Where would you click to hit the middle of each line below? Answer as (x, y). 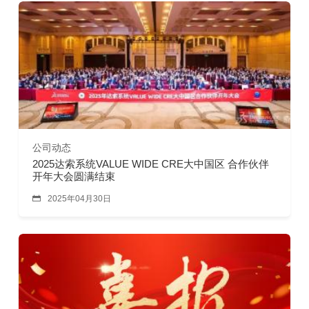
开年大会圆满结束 (74, 176)
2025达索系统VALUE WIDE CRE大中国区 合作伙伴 (151, 163)
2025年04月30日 (80, 199)
